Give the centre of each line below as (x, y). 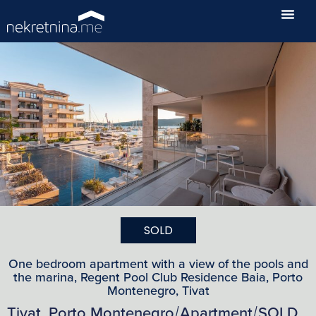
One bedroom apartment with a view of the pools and (158, 264)
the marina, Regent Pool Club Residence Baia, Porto (158, 277)
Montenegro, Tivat (158, 291)
